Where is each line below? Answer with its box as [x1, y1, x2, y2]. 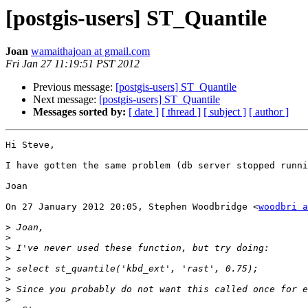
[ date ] [129, 106, 159, 118]
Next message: [33, 93, 99, 106]
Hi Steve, [5, 140, 55, 151]
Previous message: [33, 81, 115, 93]
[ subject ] [203, 106, 246, 118]
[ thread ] [162, 106, 201, 118]
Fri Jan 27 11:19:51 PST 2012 [5, 58, 140, 70]
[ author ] [249, 106, 289, 118]
